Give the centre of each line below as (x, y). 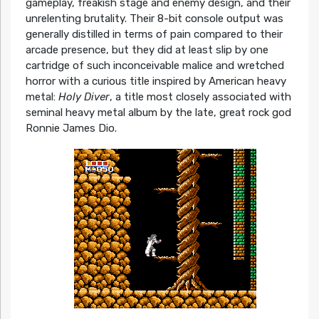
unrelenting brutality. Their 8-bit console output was (154, 19)
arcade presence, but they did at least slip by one (147, 50)
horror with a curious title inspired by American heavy (156, 82)
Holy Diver (84, 97)
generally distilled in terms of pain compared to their (154, 35)
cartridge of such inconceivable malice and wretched (155, 66)
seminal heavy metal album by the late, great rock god (158, 113)
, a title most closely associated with (200, 97)
